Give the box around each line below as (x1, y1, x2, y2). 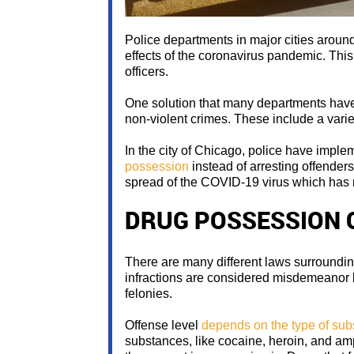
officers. (125, 65, 168, 79)
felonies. (125, 287, 172, 301)
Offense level (125, 318, 201, 333)
